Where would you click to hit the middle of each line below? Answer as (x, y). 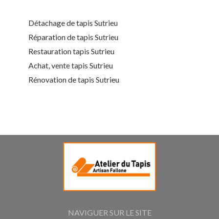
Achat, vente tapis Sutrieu (71, 66)
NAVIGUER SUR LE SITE (109, 212)
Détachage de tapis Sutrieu (73, 23)
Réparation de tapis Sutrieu (73, 37)
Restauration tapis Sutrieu (71, 51)
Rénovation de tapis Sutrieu (74, 80)
